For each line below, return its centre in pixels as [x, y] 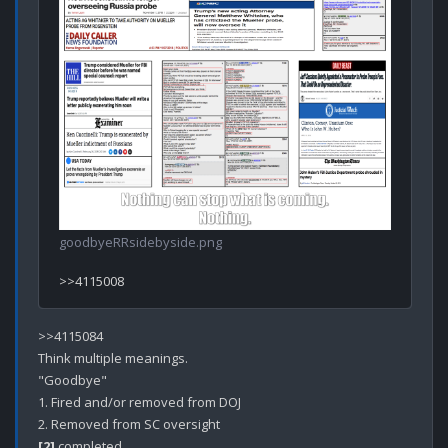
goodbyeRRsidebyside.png [140, 242]
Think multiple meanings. [113, 358]
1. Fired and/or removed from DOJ [139, 402]
